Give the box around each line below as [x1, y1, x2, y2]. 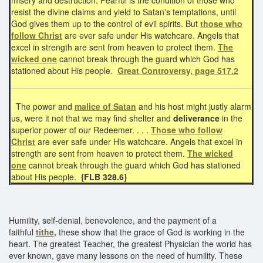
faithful [9, 225, 36, 238]
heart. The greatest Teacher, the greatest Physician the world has [9, 237, 252, 249]
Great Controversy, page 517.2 [117, 64, 238, 76]
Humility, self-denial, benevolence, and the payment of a [9, 214, 217, 226]
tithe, [36, 225, 56, 238]
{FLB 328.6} [81, 170, 127, 183]
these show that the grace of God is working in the [59, 225, 245, 238]
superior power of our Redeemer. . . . [11, 123, 151, 136]
